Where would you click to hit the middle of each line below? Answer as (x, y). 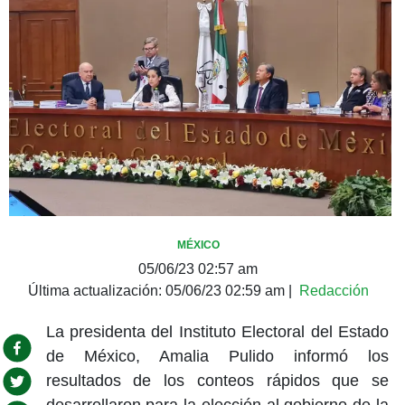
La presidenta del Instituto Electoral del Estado (217, 331)
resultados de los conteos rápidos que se (217, 380)
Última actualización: (96, 290)
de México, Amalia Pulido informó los (217, 356)
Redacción (334, 290)
